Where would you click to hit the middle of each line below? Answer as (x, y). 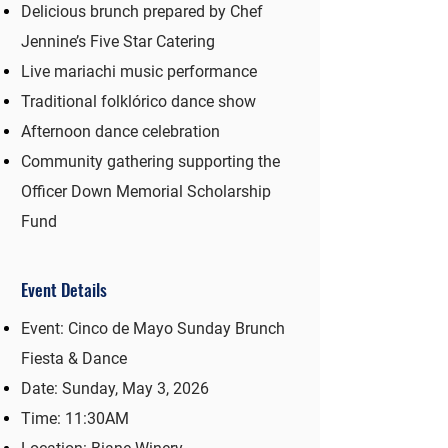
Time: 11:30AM (75, 418)
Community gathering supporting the (150, 161)
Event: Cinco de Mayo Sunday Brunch (153, 328)
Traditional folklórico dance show (138, 101)
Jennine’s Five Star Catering (118, 41)
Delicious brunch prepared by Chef (142, 11)
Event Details (64, 289)
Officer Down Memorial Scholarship (146, 191)
